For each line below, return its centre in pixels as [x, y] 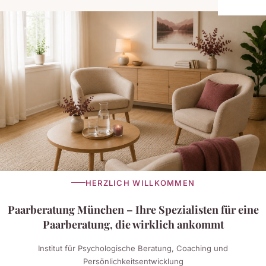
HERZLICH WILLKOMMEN [140, 183]
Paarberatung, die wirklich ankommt [133, 224]
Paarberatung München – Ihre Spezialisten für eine [133, 209]
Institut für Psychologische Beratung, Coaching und [133, 248]
